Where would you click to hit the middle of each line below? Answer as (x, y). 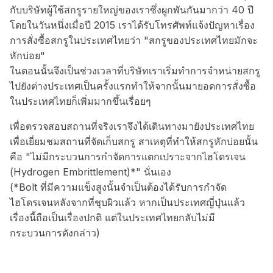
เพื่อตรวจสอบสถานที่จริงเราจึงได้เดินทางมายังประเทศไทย (132, 126)
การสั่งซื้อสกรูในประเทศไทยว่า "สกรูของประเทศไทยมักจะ (134, 40)
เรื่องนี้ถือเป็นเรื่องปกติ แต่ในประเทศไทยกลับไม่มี (112, 217)
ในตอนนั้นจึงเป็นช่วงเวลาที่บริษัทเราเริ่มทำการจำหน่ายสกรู (135, 70)
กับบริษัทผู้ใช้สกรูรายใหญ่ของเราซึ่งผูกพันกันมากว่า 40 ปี (132, 9)
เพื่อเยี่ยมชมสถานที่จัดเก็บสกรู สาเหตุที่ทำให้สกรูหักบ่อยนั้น (134, 141)
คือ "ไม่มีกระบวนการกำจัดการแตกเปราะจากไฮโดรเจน (128, 156)
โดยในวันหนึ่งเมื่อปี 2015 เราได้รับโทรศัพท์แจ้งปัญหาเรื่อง (132, 25)
